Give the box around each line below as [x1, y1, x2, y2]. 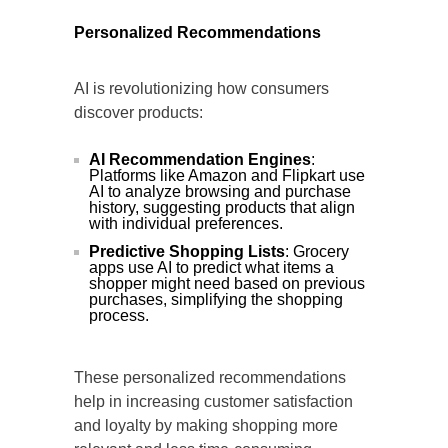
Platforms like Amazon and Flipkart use [89, 167, 365, 185]
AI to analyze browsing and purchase [89, 183, 351, 201]
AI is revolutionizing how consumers [74, 80, 329, 98]
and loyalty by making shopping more [74, 417, 338, 435]
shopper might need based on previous [89, 275, 365, 293]
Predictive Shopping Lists [89, 243, 285, 261]
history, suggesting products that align [89, 199, 355, 217]
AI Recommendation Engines [89, 151, 311, 169]
